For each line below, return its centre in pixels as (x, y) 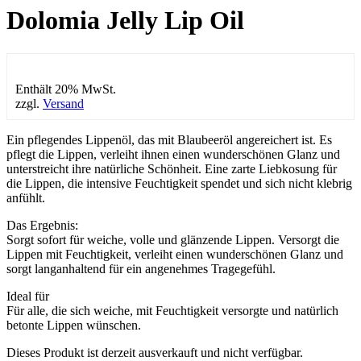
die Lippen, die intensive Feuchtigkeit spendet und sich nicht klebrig (179, 183)
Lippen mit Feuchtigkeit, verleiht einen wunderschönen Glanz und (175, 254)
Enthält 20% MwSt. (66, 89)
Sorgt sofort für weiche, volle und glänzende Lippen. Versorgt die (173, 239)
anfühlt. (26, 197)
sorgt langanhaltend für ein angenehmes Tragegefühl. (141, 268)
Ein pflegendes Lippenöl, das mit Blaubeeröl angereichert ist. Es (169, 139)
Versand (63, 103)
